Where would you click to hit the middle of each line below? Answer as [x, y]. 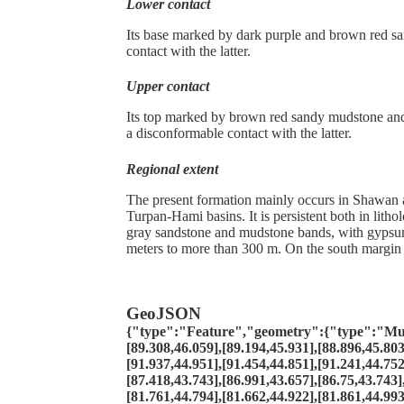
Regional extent [172, 169]
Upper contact [168, 87]
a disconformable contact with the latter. [239, 133]
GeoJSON [164, 314]
